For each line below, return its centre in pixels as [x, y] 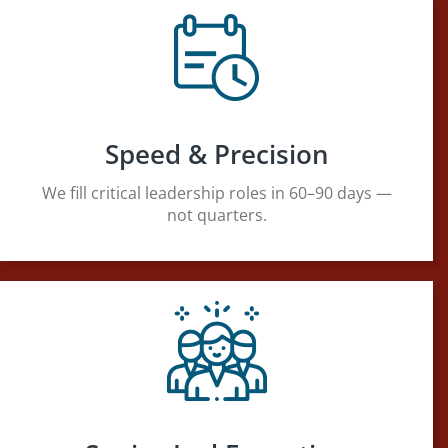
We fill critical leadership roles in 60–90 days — [216, 192]
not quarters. [216, 214]
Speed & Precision [216, 153]
